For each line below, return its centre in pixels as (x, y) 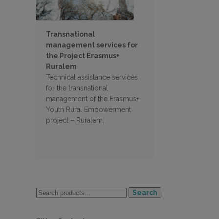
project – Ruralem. (75, 120)
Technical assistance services (92, 77)
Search (145, 192)
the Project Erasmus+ (83, 55)
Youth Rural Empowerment (88, 109)
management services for (92, 45)
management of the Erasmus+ (92, 99)
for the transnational (77, 88)
